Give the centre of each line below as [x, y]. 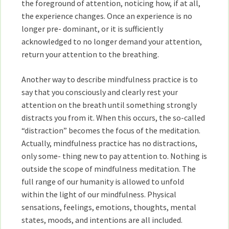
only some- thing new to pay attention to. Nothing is [114, 156]
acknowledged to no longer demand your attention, [112, 41]
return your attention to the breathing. [90, 54]
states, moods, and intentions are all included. [102, 220]
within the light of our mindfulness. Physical [99, 194]
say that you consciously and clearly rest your [100, 92]
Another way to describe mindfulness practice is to [110, 79]
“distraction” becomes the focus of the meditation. [111, 130]
